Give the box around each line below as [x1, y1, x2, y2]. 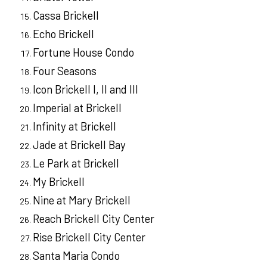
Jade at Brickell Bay [33, 138, 126, 152]
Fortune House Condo [33, 45, 134, 60]
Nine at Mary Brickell [33, 193, 131, 207]
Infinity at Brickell [33, 119, 116, 133]
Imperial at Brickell [33, 101, 122, 115]
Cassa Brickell [33, 8, 101, 23]
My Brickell [33, 175, 85, 189]
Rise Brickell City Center [33, 230, 145, 244]
